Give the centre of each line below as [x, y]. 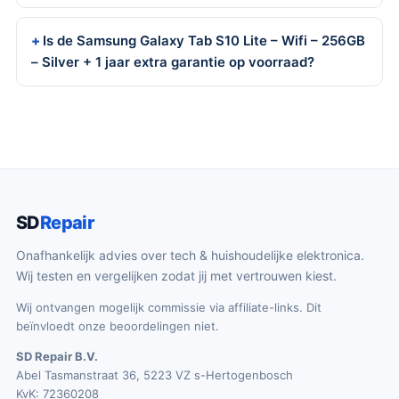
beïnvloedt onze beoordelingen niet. [118, 326]
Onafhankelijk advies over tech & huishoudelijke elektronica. [190, 255]
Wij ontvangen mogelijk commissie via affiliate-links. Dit [169, 307]
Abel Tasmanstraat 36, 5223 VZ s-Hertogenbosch [155, 375]
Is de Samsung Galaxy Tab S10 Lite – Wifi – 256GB [204, 40]
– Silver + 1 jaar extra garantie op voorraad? [173, 61]
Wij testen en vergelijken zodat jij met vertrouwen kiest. [176, 275]
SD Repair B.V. [57, 356]
